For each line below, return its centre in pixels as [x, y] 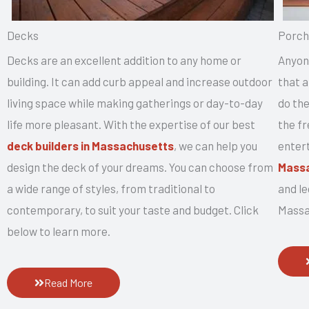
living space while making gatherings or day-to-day [135, 102]
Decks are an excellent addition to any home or [124, 60]
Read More [68, 282]
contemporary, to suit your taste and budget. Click [133, 209]
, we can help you [216, 145]
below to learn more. [59, 231]
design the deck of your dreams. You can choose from [140, 167]
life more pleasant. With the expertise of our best [131, 124]
